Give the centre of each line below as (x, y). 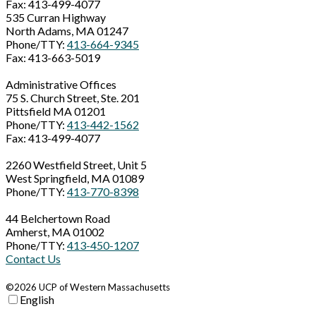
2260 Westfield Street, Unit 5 (76, 165)
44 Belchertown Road (58, 219)
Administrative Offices (61, 85)
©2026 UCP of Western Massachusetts (88, 287)
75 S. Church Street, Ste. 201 (73, 98)
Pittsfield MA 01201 (56, 111)
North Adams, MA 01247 (67, 31)
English (37, 300)
